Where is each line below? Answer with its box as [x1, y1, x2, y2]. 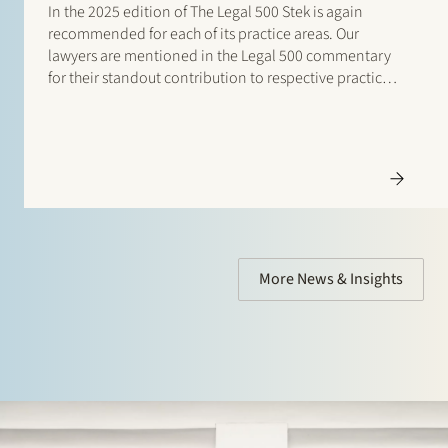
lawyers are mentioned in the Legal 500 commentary [48, 45, 391, 67]
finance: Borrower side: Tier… [48, 111, 241, 133]
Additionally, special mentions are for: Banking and [48, 89, 383, 111]
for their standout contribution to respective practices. [48, 67, 400, 89]
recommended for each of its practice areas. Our [48, 23, 359, 45]
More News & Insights [259, 268, 403, 290]
